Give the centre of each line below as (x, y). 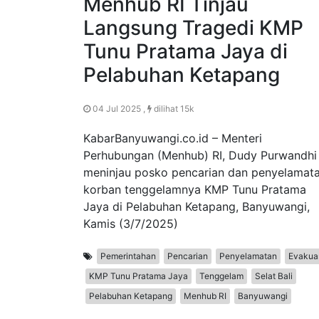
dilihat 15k (173, 109)
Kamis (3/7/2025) (131, 224)
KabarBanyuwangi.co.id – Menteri (173, 138)
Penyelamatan (248, 256)
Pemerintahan (128, 256)
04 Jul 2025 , (119, 109)
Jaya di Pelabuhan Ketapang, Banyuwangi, (197, 207)
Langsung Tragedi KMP (193, 28)
